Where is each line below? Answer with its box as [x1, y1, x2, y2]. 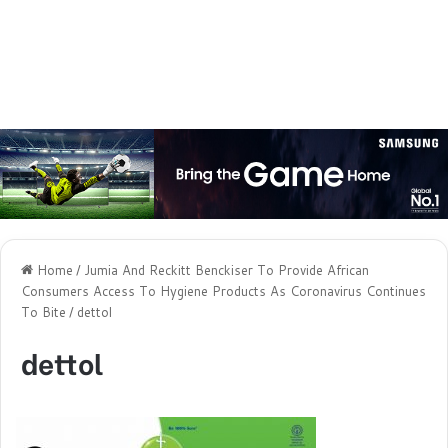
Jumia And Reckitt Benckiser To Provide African [84, 260, 369, 279]
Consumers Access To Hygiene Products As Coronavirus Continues [21, 281, 426, 300]
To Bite [21, 302, 66, 321]
